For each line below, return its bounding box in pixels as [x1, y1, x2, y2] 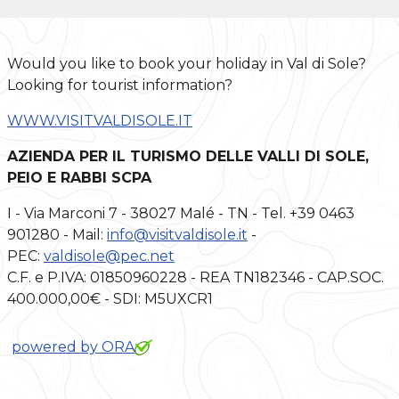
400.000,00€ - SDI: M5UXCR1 [7, 290, 213, 307]
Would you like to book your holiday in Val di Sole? [7, 55, 366, 72]
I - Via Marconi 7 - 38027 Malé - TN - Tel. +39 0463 [7, 205, 354, 222]
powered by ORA [12, 338, 134, 355]
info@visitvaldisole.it [107, 226, 248, 243]
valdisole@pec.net [44, 248, 175, 265]
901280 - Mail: [7, 226, 107, 243]
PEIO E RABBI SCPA [7, 169, 151, 186]
